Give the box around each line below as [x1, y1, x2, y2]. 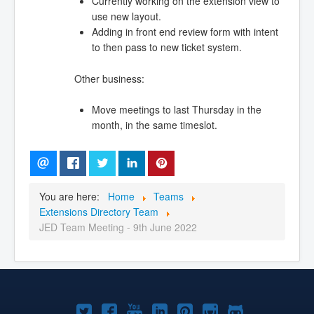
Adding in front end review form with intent [91, 25, 278, 39]
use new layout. [91, 9, 161, 24]
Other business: [74, 71, 144, 86]
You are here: [39, 189, 105, 203]
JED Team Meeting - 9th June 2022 [39, 219, 197, 234]
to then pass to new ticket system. [91, 40, 242, 55]
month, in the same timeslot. [91, 117, 217, 132]
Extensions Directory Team [39, 204, 158, 219]
